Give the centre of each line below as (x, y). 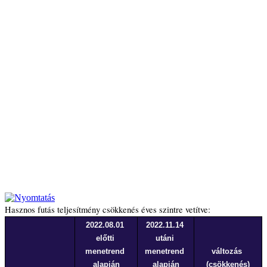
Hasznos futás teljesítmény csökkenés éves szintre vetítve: (108, 209)
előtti (105, 238)
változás (227, 251)
